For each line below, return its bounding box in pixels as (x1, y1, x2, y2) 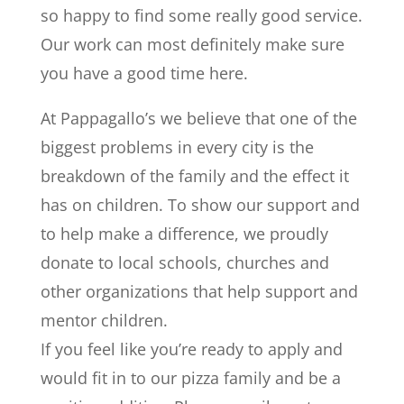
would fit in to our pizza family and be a (40, 367, 341, 389)
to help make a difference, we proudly (40, 223, 328, 244)
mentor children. (40, 309, 168, 331)
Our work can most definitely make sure (40, 33, 344, 55)
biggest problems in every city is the (40, 136, 314, 158)
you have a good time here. (40, 62, 248, 84)
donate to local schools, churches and (40, 252, 329, 273)
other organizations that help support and (40, 280, 358, 302)
